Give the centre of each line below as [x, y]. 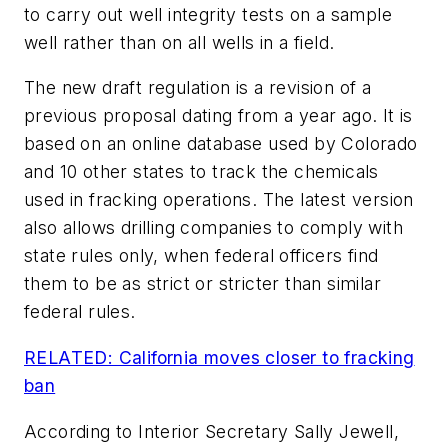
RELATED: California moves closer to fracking [219, 358]
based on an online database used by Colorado [221, 144]
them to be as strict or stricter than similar [202, 284]
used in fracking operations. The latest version [219, 200]
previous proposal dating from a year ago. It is [218, 116]
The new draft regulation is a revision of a [198, 88]
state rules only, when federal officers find [201, 256]
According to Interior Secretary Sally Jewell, [211, 431]
